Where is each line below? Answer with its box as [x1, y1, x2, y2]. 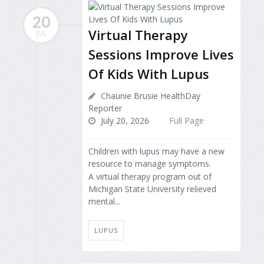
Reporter [88, 103, 122, 114]
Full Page [169, 115, 204, 126]
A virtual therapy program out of [88, 171, 212, 183]
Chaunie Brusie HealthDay [98, 90, 200, 101]
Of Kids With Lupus [88, 65, 209, 82]
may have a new [160, 146, 225, 157]
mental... [88, 196, 120, 207]
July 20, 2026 [98, 115, 149, 126]
